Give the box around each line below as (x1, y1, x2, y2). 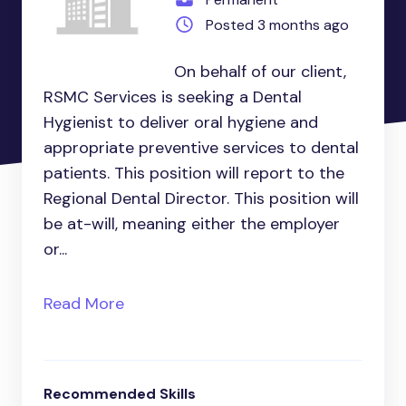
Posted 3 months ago (205, 14, 349, 34)
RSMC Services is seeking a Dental (43, 86, 302, 109)
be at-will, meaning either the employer (43, 213, 340, 236)
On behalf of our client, (174, 61, 346, 83)
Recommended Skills (43, 384, 196, 404)
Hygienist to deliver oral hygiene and (43, 111, 318, 134)
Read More (43, 293, 124, 315)
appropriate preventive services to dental (43, 137, 359, 159)
